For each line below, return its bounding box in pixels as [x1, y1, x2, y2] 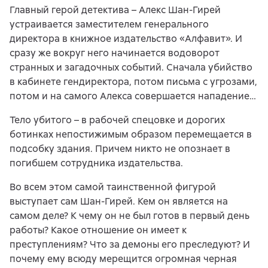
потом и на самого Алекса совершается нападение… [10, 89, 256, 102]
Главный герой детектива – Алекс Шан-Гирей [10, 3, 221, 16]
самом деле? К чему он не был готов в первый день [10, 209, 249, 222]
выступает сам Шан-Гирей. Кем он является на [10, 194, 228, 208]
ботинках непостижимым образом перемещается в [10, 127, 252, 141]
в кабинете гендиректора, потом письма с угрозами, [10, 75, 257, 88]
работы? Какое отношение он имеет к [10, 223, 187, 236]
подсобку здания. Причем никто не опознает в [10, 142, 230, 155]
